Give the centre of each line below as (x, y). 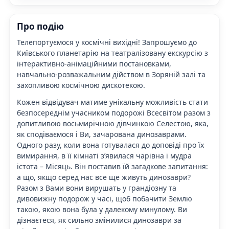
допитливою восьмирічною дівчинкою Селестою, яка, (113, 123)
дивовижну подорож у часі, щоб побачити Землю (105, 198)
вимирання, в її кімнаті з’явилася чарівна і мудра (104, 155)
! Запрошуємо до (167, 42)
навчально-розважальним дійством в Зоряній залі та (111, 74)
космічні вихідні (110, 42)
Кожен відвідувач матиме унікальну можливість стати (112, 102)
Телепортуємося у (49, 42)
